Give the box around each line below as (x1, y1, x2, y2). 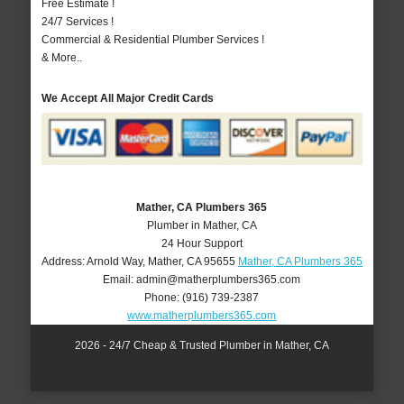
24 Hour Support (161, 236, 243, 250)
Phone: (144, 290, 183, 304)
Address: (41, 254, 87, 268)
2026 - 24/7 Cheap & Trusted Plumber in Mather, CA (74, 338, 329, 352)
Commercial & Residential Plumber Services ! (41, 33, 264, 47)
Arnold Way (86, 254, 142, 268)
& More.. (41, 51, 82, 65)
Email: (103, 272, 137, 286)
